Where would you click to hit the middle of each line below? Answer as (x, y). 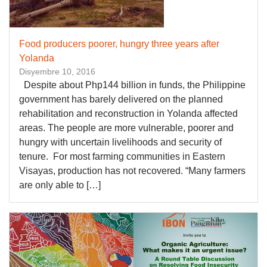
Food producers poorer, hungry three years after (119, 44)
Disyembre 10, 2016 (57, 72)
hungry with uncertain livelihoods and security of (120, 142)
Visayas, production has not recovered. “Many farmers (132, 171)
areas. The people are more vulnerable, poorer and (126, 128)
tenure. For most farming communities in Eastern (122, 156)
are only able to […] (60, 185)
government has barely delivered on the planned (121, 99)
